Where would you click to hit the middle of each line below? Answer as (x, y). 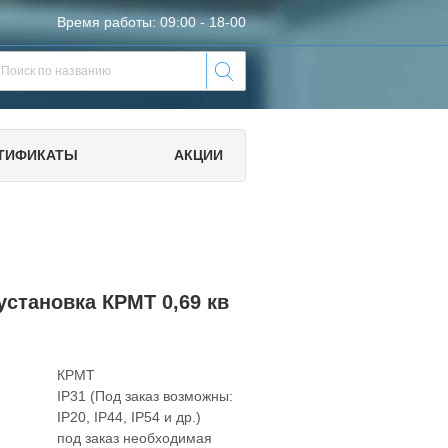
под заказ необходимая (134, 438)
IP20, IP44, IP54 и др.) (129, 417)
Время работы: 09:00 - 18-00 (151, 22)
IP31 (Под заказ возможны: (145, 396)
